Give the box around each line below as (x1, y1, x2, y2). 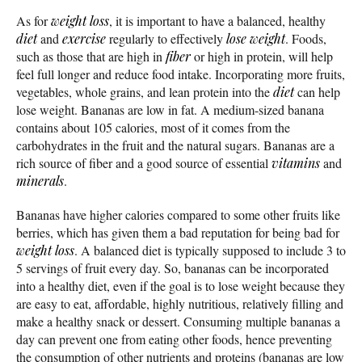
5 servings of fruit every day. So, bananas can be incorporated (16, 259, 329, 276)
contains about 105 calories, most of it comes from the (16, 118, 290, 136)
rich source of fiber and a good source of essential (16, 154, 271, 171)
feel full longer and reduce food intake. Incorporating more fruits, (16, 65, 345, 82)
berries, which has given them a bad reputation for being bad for (16, 223, 339, 241)
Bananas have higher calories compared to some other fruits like (16, 205, 340, 223)
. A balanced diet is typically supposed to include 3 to (74, 241, 346, 259)
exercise (62, 29, 106, 47)
